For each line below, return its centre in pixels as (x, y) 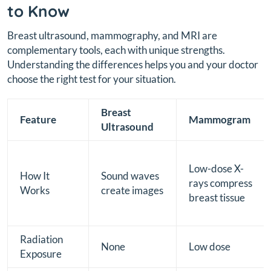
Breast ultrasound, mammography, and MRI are (112, 35)
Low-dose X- (216, 168)
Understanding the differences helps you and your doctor (133, 64)
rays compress (220, 183)
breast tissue (217, 197)
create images (132, 190)
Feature (38, 119)
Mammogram (220, 119)
